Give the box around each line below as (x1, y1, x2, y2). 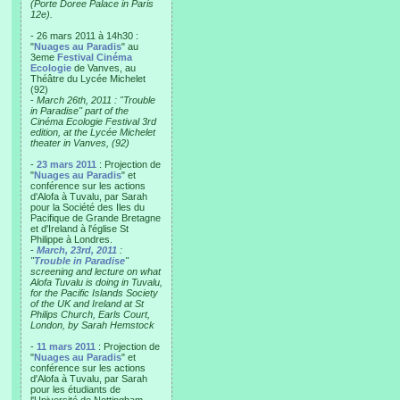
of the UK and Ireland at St (30, 298, 144, 309)
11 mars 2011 (37, 341, 96, 352)
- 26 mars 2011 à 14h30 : (30, 30, 138, 41)
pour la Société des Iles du (30, 202, 145, 212)
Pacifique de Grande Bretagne (30, 212, 161, 223)
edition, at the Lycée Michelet (30, 127, 155, 137)
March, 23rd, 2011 (37, 245, 117, 255)
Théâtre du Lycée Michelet (30, 73, 146, 84)
